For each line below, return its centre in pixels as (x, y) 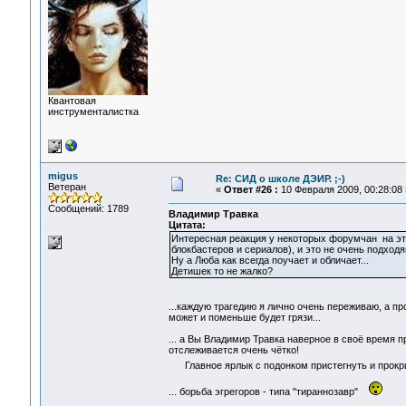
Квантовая (72, 101)
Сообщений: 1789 (88, 208)
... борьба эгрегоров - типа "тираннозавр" (268, 392)
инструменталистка (93, 111)
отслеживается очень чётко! (233, 350)
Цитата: (187, 225)
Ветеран (67, 187)
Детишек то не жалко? (222, 271)
